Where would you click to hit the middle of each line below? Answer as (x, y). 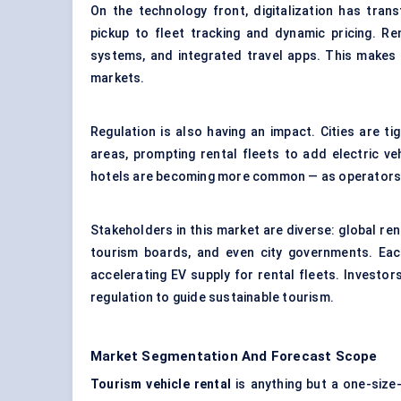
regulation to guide (149, 298)
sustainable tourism (269, 298)
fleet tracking (200, 34)
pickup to (123, 34)
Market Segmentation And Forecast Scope (234, 357)
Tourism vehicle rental (161, 384)
